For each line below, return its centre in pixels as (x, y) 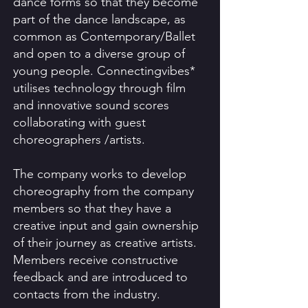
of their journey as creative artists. (105, 243)
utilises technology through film (99, 88)
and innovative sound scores (91, 105)
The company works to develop (100, 174)
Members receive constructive (96, 260)
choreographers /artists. (79, 140)
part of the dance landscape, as (99, 19)
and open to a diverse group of (99, 54)
